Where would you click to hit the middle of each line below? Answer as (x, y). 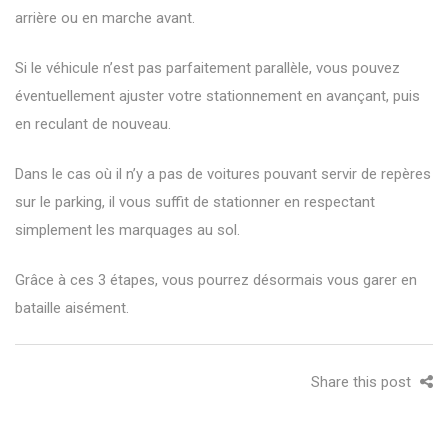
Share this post (363, 381)
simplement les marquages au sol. (127, 229)
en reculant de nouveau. (93, 123)
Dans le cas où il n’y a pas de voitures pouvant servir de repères (223, 173)
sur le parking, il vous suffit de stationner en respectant (195, 201)
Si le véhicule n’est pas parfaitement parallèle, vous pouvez (207, 67)
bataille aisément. (72, 307)
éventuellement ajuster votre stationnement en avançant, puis (217, 95)
